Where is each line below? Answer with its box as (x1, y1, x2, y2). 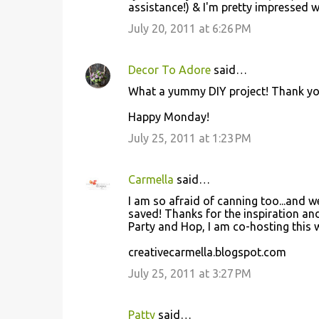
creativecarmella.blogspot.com (127, 246, 286, 258)
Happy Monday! (127, 110, 209, 123)
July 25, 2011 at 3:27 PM (127, 267, 251, 280)
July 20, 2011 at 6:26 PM (127, 22, 251, 35)
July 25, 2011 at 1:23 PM (127, 132, 251, 145)
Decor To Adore (127, 63, 211, 76)
